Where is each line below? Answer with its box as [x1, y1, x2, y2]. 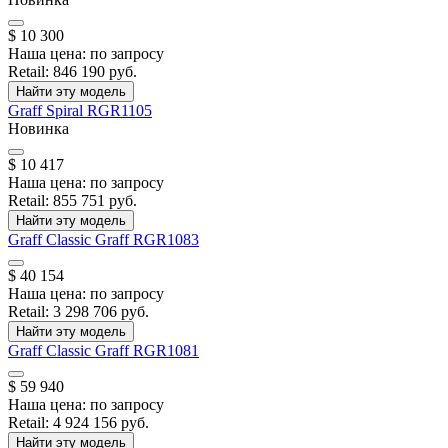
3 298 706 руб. [53, 303, 149, 321]
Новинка [8, 120, 69, 138]
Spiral [46, 102, 87, 120]
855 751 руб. [53, 192, 137, 210]
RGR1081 [133, 342, 199, 360]
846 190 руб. [53, 63, 137, 81]
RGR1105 [87, 102, 152, 120]
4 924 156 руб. [53, 414, 149, 432]
